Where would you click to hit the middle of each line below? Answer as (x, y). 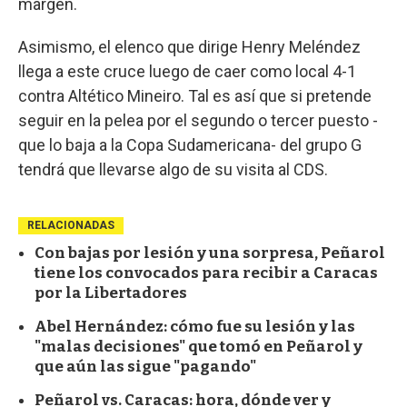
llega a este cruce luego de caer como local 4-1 (187, 71)
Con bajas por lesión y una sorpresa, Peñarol (210, 253)
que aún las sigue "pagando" (145, 366)
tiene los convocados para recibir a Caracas (206, 273)
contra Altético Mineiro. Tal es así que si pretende (195, 95)
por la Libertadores (111, 293)
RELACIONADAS (71, 225)
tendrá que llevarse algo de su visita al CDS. (173, 169)
